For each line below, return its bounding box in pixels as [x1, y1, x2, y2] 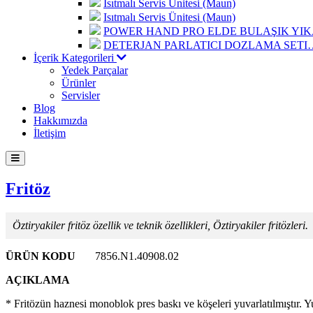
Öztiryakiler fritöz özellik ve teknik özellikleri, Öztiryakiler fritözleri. [13, 219, 308, 231]
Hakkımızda [34, 115, 87, 126]
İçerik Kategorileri [34, 52, 117, 64]
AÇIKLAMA [6, 273, 70, 286]
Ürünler [61, 77, 96, 89]
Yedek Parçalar [61, 64, 128, 76]
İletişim [34, 127, 66, 139]
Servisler [61, 89, 100, 101]
